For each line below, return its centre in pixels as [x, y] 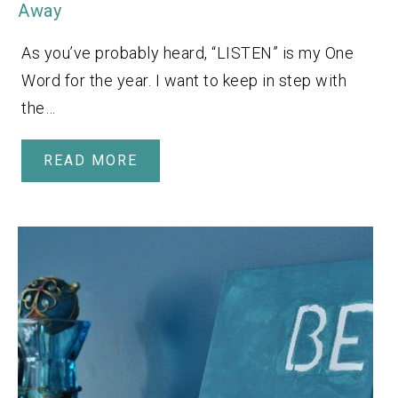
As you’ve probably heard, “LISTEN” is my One [187, 52]
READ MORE [91, 160]
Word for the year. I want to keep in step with [184, 80]
